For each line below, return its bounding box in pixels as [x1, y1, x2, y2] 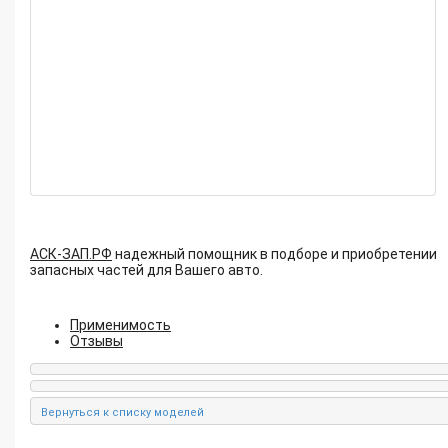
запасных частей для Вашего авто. [30, 262, 266, 278]
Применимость [70, 317, 171, 333]
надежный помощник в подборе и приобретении [112, 246, 437, 262]
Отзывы [70, 333, 123, 349]
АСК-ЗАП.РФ [30, 246, 112, 262]
